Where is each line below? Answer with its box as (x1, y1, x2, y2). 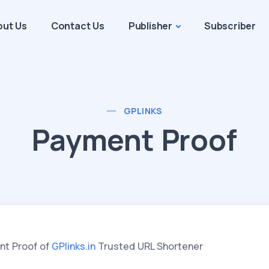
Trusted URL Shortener (95, 240, 203, 253)
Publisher (128, 19, 173, 32)
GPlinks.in (52, 240, 95, 253)
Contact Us (50, 19, 104, 32)
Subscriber (204, 19, 256, 32)
